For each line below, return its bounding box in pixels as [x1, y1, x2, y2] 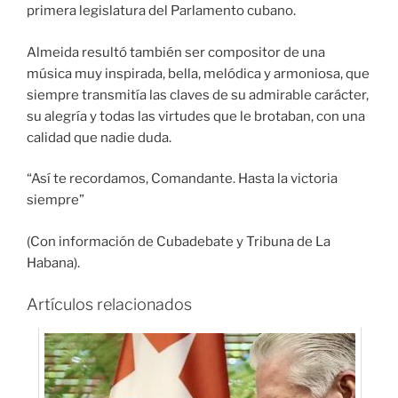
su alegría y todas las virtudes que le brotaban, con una [27, 107, 365, 124]
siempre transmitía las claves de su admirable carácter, [27, 86, 369, 103]
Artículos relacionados [27, 295, 192, 314]
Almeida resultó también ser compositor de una [27, 44, 325, 60]
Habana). [27, 254, 80, 271]
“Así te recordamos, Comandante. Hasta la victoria [27, 171, 338, 187]
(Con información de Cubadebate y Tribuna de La [27, 233, 330, 250]
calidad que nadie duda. [27, 129, 171, 146]
